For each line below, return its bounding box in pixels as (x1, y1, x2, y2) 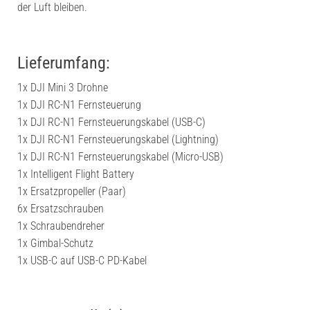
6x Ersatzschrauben (17, 202, 104, 215)
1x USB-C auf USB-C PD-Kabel (17, 254, 147, 267)
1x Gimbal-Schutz (17, 237, 93, 250)
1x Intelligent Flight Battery (17, 167, 134, 181)
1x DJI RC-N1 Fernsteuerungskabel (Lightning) (17, 133, 219, 146)
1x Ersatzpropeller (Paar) (17, 185, 126, 198)
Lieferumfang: (17, 53, 110, 73)
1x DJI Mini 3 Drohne (17, 81, 108, 94)
